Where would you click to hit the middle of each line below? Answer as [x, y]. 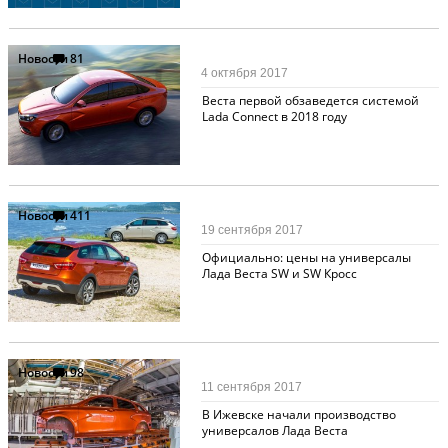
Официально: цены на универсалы [306, 257]
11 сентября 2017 [252, 386]
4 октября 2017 [245, 72]
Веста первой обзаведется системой [310, 100]
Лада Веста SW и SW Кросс [279, 273]
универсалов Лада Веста [274, 430]
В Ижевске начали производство [298, 414]
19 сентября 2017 [252, 229]
